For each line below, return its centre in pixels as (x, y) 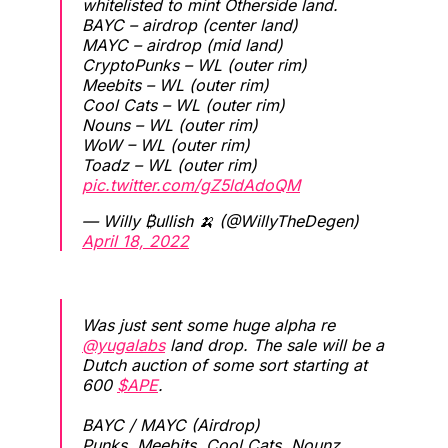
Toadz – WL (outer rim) (169, 164)
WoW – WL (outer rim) (166, 144)
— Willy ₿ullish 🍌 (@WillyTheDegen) (220, 220)
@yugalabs (123, 344)
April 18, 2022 (135, 240)
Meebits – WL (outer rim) (175, 84)
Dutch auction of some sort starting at (224, 364)
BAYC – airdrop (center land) (190, 24)
